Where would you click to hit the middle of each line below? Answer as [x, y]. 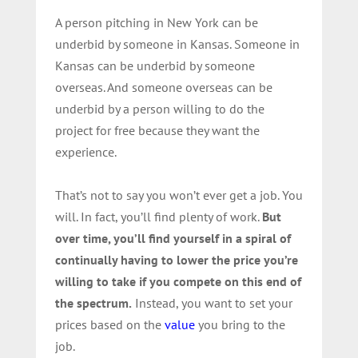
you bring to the [240, 324]
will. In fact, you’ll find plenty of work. [158, 216]
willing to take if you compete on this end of [178, 281]
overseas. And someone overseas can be [163, 87]
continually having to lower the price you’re [176, 259]
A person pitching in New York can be [156, 22]
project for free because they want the [157, 130]
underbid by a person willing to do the [159, 108]
